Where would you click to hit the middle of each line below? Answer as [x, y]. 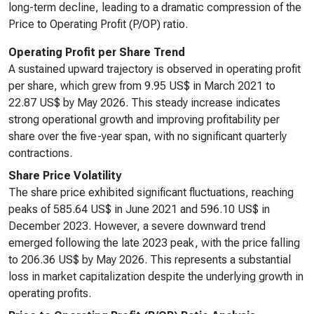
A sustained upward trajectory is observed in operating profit [155, 69]
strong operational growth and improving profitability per [144, 120]
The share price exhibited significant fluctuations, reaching [151, 192]
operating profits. [50, 293]
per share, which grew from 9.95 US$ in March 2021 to [142, 86]
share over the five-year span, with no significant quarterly [148, 136]
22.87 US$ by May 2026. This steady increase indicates [144, 103]
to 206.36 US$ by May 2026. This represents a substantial [150, 260]
